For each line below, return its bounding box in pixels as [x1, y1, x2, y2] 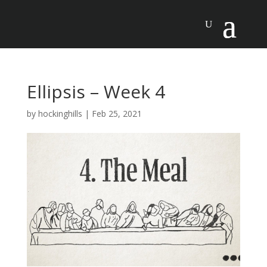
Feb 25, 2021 [91, 108, 142, 119]
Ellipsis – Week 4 [26, 79, 165, 104]
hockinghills [38, 108, 82, 119]
